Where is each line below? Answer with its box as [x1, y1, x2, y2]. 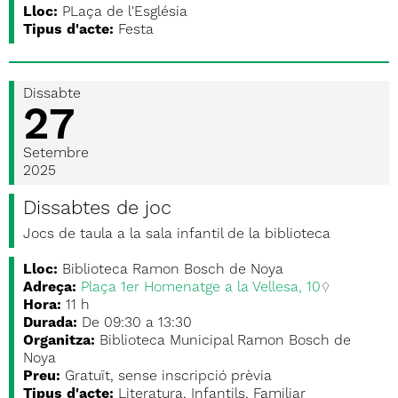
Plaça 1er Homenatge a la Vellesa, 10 [81, 281, 321, 295]
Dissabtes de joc [23, 199, 171, 219]
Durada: [23, 316, 77, 330]
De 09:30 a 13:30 [82, 316, 192, 330]
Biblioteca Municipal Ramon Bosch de [99, 334, 351, 348]
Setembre [23, 147, 89, 161]
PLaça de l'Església [62, 5, 187, 20]
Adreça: [23, 281, 76, 295]
